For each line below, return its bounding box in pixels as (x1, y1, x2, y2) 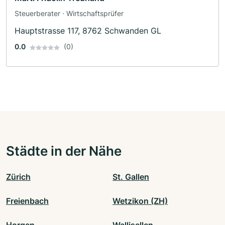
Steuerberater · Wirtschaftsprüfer (15, 9, 124, 18)
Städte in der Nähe (6, 143, 122, 159)
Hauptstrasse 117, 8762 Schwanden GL (15, 26, 161, 36)
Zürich (6, 172, 31, 182)
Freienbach (6, 196, 49, 206)
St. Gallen (113, 172, 149, 182)
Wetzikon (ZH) (113, 196, 168, 206)
